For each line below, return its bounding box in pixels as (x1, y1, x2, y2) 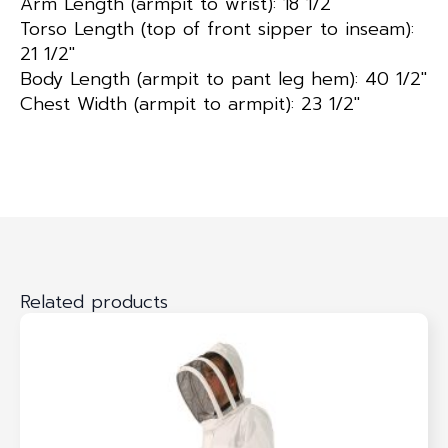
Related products (20, 287, 168, 316)
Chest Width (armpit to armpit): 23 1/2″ (20, 89, 360, 118)
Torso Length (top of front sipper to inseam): (20, 14, 414, 43)
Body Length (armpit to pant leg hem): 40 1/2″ (20, 64, 427, 93)
